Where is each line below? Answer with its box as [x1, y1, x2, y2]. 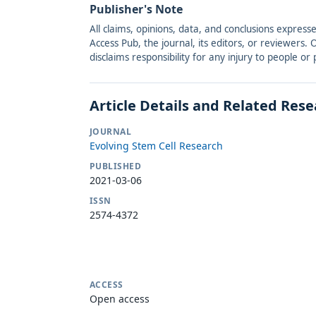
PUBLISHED [90, 160, 142, 173]
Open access [90, 292, 150, 306]
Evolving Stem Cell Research [90, 139, 223, 153]
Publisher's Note [90, 1, 183, 18]
